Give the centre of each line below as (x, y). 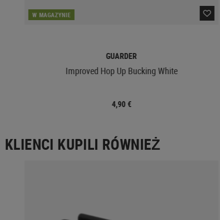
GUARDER (121, 56)
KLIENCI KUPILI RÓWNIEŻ (83, 144)
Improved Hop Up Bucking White (122, 70)
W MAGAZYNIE (51, 14)
